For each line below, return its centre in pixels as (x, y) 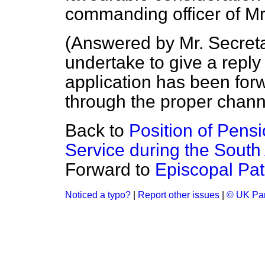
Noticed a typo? (98, 195)
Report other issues (179, 195)
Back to (97, 130)
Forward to (110, 169)
